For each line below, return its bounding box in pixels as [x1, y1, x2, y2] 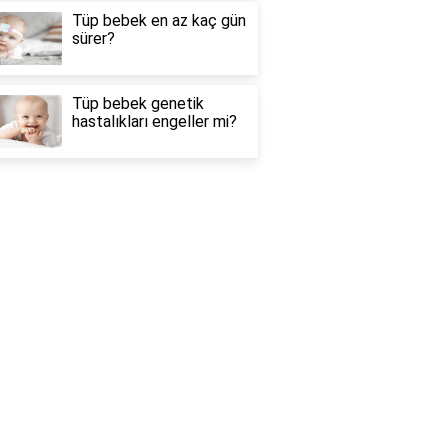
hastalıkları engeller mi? [71, 112, 237, 132]
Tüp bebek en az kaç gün [71, 11, 246, 31]
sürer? [71, 29, 115, 49]
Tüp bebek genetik [71, 94, 204, 114]
